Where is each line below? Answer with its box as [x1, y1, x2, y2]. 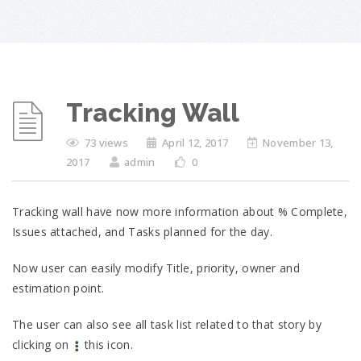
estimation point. [12, 280, 105, 296]
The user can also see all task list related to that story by [12, 317, 322, 332]
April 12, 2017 [161, 135, 229, 150]
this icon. [81, 337, 133, 352]
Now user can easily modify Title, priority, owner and [12, 260, 300, 276]
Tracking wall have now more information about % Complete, [12, 204, 348, 219]
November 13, [263, 135, 334, 150]
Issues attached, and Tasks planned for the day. [12, 224, 273, 239]
